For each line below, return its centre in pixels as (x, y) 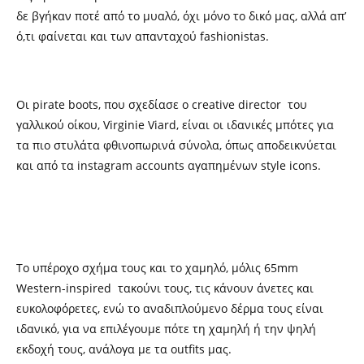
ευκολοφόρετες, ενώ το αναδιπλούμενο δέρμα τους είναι (170, 308)
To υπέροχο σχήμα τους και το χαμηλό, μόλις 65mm (157, 268)
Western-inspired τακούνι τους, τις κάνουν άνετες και (165, 288)
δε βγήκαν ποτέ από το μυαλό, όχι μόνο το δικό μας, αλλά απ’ (181, 16)
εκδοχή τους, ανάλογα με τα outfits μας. (124, 349)
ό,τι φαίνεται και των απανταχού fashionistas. (143, 36)
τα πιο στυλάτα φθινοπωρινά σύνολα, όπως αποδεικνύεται (176, 145)
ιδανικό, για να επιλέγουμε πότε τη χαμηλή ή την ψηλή (166, 329)
